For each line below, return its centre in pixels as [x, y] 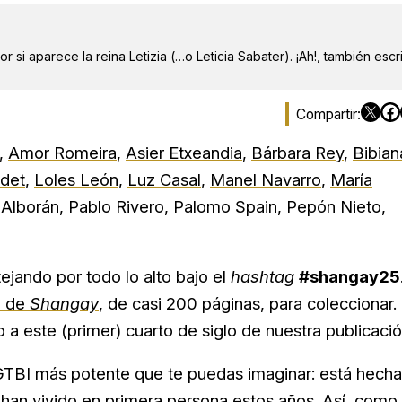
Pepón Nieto [334, 207]
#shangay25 [350, 277]
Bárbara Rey [297, 153]
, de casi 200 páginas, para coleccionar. [248, 304]
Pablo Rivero [116, 207]
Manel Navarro [266, 180]
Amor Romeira [62, 153]
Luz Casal [164, 180]
